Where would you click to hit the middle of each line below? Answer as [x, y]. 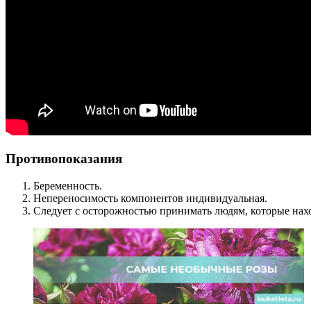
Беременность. [68, 185]
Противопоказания [64, 159]
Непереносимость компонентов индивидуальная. [150, 198]
